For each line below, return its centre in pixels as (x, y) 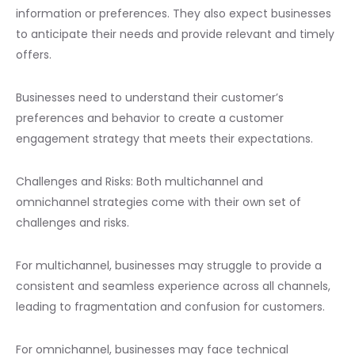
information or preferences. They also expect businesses (174, 13)
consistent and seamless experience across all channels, (173, 286)
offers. (34, 54)
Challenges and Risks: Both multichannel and (139, 181)
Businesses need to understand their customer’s (150, 97)
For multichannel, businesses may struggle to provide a (169, 265)
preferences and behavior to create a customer (150, 118)
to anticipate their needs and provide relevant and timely (175, 34)
